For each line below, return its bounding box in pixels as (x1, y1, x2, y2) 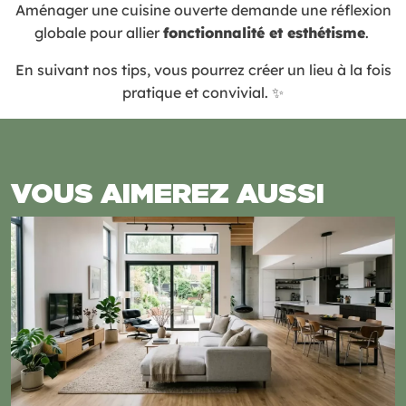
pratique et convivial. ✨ (122, 82, 284, 101)
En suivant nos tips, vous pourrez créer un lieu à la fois (14, 60, 391, 79)
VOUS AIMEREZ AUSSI (11, 172, 324, 212)
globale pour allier (34, 23, 163, 42)
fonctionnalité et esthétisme (162, 23, 365, 42)
